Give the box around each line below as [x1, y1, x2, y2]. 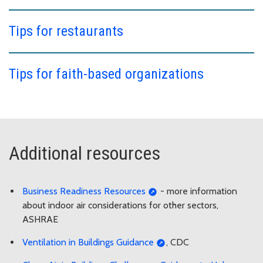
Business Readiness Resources [22, 186, 146, 197]
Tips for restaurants [9, 22, 123, 39]
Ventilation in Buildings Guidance [22, 237, 154, 248]
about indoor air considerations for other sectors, [22, 200, 218, 211]
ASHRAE [22, 214, 58, 225]
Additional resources [9, 141, 160, 164]
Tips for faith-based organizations [9, 65, 204, 82]
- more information [157, 186, 237, 197]
